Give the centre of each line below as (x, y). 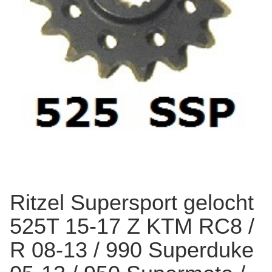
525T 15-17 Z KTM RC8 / (132, 226)
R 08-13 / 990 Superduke (132, 250)
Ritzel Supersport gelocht (132, 203)
